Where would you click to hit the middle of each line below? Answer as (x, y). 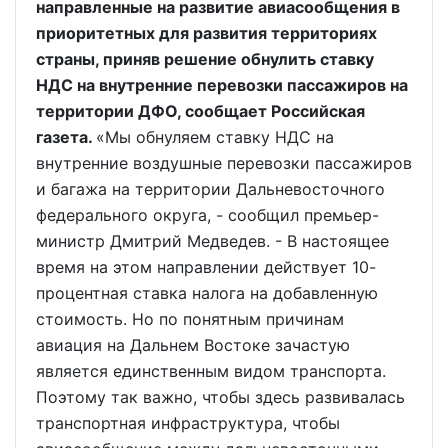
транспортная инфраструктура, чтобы (188, 423)
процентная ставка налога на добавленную (207, 293)
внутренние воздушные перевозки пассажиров (224, 163)
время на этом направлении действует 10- (206, 267)
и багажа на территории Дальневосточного (210, 189)
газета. (66, 137)
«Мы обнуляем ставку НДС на (215, 137)
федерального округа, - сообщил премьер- (207, 215)
